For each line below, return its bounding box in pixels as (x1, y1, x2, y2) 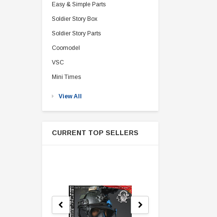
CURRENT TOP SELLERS (52, 129, 139, 137)
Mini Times (52, 74, 81, 80)
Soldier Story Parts (52, 30, 101, 37)
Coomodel (52, 45, 80, 51)
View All (59, 93, 82, 100)
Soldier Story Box (52, 15, 97, 22)
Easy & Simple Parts (52, 1, 106, 8)
